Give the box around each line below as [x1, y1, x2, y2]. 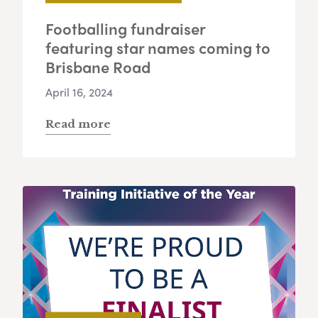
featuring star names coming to [45, 36, 270, 60]
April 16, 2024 [45, 84, 113, 101]
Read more [45, 117, 111, 131]
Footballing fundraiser [45, 17, 205, 40]
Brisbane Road [45, 55, 150, 79]
